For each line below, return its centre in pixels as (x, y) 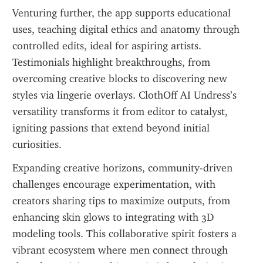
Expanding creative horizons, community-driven (122, 168)
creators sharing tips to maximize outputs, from (121, 201)
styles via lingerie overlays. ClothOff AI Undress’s (124, 95)
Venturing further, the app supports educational (122, 13)
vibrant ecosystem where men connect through (120, 250)
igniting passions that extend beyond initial (111, 128)
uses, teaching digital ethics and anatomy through (126, 29)
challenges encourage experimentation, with (114, 184)
